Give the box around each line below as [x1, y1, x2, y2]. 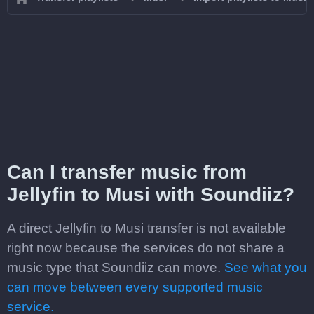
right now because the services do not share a [7, 240, 285, 255]
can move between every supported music [7, 280, 263, 294]
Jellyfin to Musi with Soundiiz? [7, 184, 294, 205]
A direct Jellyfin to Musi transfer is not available [7, 221, 286, 235]
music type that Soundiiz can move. [7, 260, 224, 275]
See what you [224, 260, 307, 275]
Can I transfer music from [7, 161, 247, 183]
